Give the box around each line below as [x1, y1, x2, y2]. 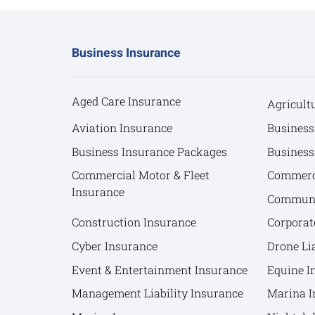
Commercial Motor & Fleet [72, 167, 210, 183]
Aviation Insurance [72, 120, 172, 136]
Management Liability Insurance [72, 285, 243, 301]
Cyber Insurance [72, 238, 157, 254]
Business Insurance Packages [72, 143, 227, 159]
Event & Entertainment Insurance [72, 262, 247, 277]
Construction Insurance [72, 214, 196, 230]
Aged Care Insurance [72, 93, 181, 108]
